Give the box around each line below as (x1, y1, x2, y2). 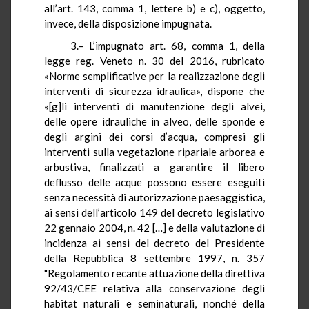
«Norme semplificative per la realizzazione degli (44, 69, 265, 82)
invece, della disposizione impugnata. (44, 17, 212, 30)
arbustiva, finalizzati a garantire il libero (44, 160, 265, 173)
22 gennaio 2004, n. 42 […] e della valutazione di (44, 221, 265, 234)
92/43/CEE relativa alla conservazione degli (44, 281, 265, 295)
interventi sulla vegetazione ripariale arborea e (44, 145, 265, 158)
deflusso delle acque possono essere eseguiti (44, 175, 265, 188)
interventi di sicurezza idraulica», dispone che (44, 84, 265, 97)
